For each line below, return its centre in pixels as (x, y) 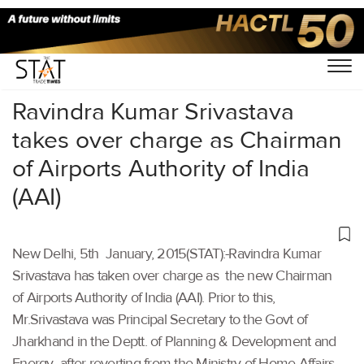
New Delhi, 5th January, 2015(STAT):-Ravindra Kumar (167, 253)
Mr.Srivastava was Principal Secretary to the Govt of (160, 319)
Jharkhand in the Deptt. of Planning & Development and (174, 341)
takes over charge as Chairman (178, 140)
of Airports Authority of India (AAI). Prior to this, (143, 297)
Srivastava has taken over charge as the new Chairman (172, 275)
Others (79, 54)
